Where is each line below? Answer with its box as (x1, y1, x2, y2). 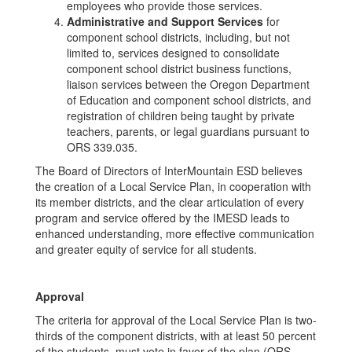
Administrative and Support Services (67, 13, 266, 29)
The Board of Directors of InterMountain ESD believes (35, 163, 302, 178)
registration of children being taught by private (67, 108, 295, 123)
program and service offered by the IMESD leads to (35, 210, 290, 225)
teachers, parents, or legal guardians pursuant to (67, 123, 310, 139)
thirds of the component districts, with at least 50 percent (35, 328, 316, 343)
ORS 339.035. (67, 139, 137, 155)
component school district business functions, (67, 60, 291, 76)
